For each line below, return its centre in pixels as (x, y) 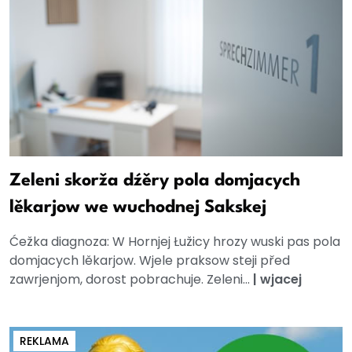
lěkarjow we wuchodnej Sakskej (138, 208)
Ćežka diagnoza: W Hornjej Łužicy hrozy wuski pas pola (175, 242)
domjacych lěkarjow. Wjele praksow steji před (150, 261)
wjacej (281, 280)
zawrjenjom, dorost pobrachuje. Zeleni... (131, 280)
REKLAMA (44, 341)
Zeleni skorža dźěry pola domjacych (155, 181)
